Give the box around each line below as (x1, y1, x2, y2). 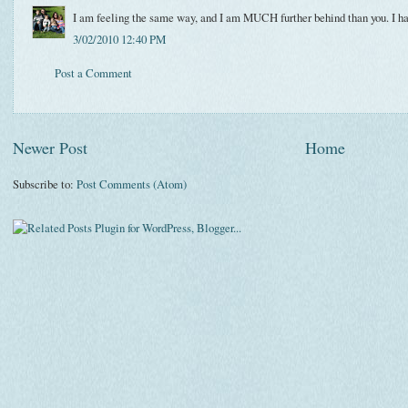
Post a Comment (55, 65, 132, 82)
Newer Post (13, 136, 87, 158)
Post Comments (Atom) (76, 175, 187, 192)
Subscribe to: (13, 175, 76, 192)
